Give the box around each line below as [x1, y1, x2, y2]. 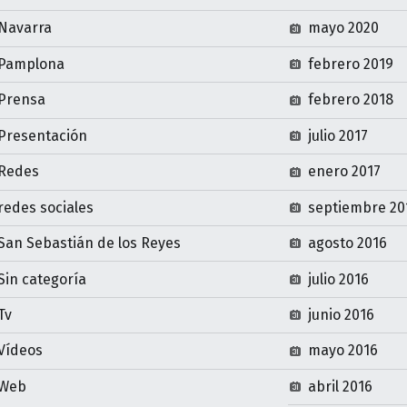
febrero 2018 [308, 91, 394, 109]
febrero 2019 [308, 55, 394, 73]
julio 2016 [308, 270, 370, 288]
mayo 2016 [308, 342, 379, 360]
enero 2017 [308, 163, 382, 181]
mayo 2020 [308, 19, 380, 37]
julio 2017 [308, 126, 369, 144]
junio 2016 [308, 305, 375, 323]
